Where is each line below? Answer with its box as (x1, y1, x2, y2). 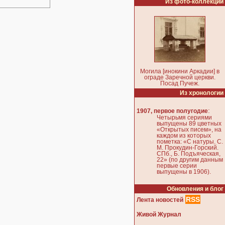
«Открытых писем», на (157, 127, 221, 133)
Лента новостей (137, 196, 183, 203)
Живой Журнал (137, 211, 181, 217)
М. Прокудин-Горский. (157, 145, 218, 151)
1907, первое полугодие (137, 108, 208, 115)
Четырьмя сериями (157, 115, 212, 121)
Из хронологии (180, 90, 223, 96)
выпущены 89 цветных (157, 121, 221, 127)
